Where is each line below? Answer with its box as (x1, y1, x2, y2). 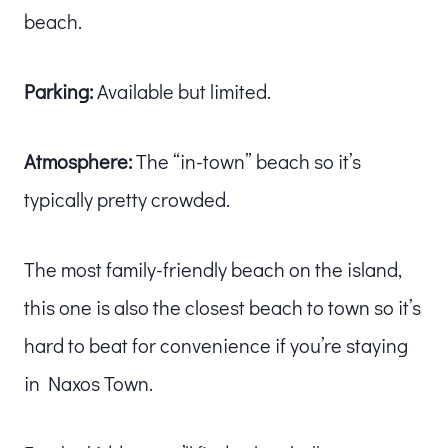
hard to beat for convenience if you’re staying (24, 331, 408, 358)
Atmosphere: (24, 147, 132, 174)
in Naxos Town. (24, 369, 153, 396)
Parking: (24, 77, 93, 104)
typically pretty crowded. (24, 185, 230, 212)
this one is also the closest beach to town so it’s (24, 293, 421, 320)
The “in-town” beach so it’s (132, 147, 361, 174)
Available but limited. (93, 77, 271, 104)
